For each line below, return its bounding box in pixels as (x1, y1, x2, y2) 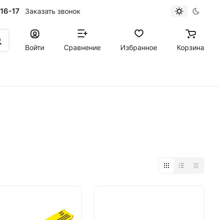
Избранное (120, 43, 157, 52)
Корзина (177, 43, 204, 52)
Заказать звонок (25, 6, 81, 15)
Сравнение (64, 43, 101, 52)
